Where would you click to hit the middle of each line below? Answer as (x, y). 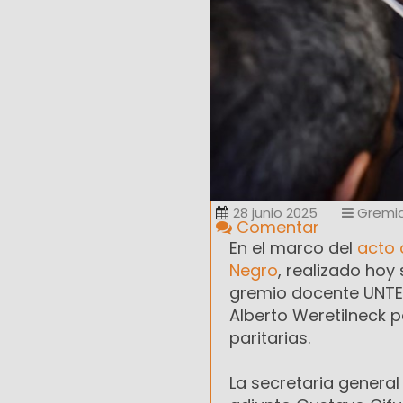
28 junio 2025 (275, 213)
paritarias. (270, 338)
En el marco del (293, 248)
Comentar (276, 228)
